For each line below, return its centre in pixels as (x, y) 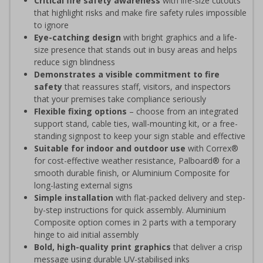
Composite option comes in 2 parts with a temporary (135, 222)
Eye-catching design (77, 37)
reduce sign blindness (75, 62)
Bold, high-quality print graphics (102, 247)
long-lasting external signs (83, 185)
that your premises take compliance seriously (120, 99)
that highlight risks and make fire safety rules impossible (140, 12)
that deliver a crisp (207, 247)
